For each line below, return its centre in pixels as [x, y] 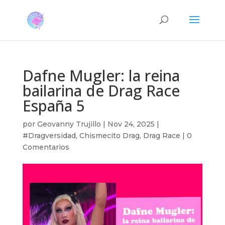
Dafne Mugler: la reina [101, 76]
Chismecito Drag [109, 136]
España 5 [53, 106]
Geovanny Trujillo [69, 124]
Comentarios [46, 147]
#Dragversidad [49, 136]
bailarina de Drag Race [101, 91]
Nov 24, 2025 [131, 124]
